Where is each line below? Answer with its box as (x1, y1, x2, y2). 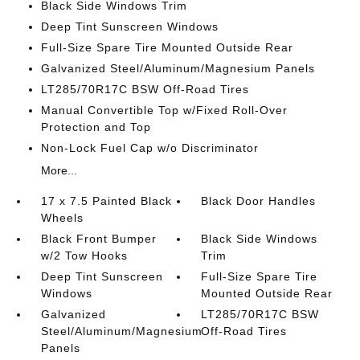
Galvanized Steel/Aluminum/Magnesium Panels (40, 62, 315, 75)
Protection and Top (40, 121, 151, 133)
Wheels (40, 211, 84, 224)
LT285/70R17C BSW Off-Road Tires (40, 83, 249, 96)
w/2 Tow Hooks (40, 249, 128, 262)
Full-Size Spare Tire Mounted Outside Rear (40, 41, 293, 54)
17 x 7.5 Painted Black (40, 194, 172, 207)
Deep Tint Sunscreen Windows (40, 20, 219, 33)
